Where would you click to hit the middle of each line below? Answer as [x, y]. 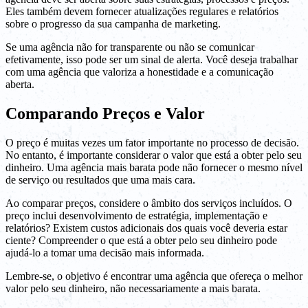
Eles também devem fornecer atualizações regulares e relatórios [142, 11]
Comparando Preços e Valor [105, 113]
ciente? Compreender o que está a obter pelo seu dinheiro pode [141, 240]
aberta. [20, 84]
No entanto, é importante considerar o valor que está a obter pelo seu [154, 155]
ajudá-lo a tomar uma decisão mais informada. [105, 252]
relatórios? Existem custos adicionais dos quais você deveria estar [146, 228]
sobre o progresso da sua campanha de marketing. [113, 23]
